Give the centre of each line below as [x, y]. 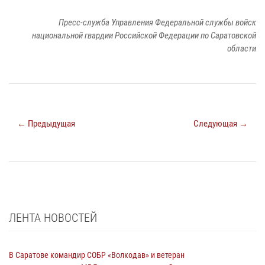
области [242, 48]
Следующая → [221, 123]
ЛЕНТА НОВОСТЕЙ [53, 217]
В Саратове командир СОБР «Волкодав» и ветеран [97, 255]
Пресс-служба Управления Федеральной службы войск [157, 22]
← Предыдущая [46, 123]
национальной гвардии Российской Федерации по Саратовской [144, 35]
